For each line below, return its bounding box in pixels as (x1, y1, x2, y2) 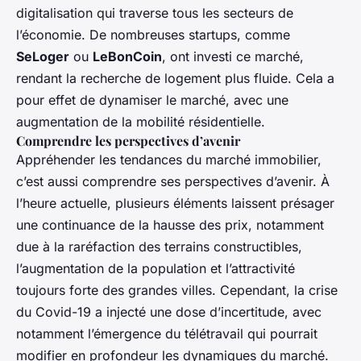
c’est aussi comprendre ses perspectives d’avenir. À (16, 172, 330, 189)
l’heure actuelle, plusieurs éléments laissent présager (16, 194, 334, 211)
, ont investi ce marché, (162, 48, 304, 64)
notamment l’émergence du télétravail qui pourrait (16, 325, 317, 342)
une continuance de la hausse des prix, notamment (16, 216, 324, 233)
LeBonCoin (93, 48, 162, 64)
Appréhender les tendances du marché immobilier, (16, 151, 322, 168)
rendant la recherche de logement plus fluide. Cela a (16, 69, 334, 86)
